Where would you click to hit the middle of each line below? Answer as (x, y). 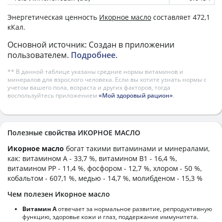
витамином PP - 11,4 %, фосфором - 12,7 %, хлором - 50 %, (105, 168)
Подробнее (93, 55)
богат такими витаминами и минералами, (138, 148)
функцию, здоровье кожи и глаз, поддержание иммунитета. (110, 217)
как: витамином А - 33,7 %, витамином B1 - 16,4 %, (92, 158)
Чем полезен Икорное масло (59, 194)
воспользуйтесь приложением (53, 95)
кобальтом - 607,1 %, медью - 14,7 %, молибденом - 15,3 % (105, 178)
